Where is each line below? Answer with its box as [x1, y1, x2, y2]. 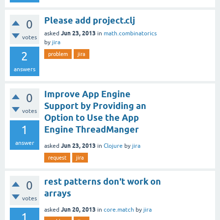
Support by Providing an [44, 100, 146, 111]
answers [14, 65, 35, 73]
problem [48, 51, 68, 57]
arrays [44, 188, 71, 198]
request [48, 154, 66, 161]
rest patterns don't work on [44, 176, 161, 187]
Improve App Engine [44, 88, 131, 99]
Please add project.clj [44, 15, 135, 26]
